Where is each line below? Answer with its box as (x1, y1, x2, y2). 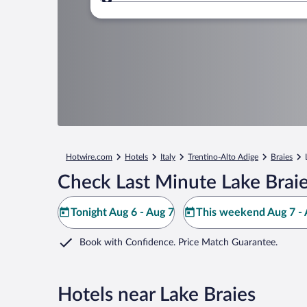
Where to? (129, 2, 180, 14)
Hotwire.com (66, 153, 112, 161)
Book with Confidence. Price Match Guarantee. (79, 238, 278, 247)
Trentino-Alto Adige (188, 153, 258, 161)
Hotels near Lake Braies (58, 285, 256, 304)
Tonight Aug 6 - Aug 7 (71, 207, 174, 218)
